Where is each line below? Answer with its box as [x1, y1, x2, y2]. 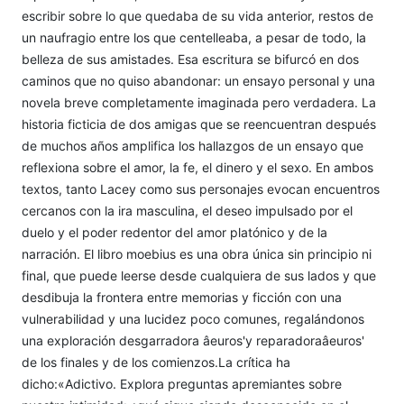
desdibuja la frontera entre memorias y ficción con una [22, 289, 342, 305]
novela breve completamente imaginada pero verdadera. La [22, 94, 376, 110]
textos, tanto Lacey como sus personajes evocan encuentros [22, 180, 380, 197]
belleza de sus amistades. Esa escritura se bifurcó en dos [22, 50, 359, 67]
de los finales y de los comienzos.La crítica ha [22, 353, 290, 370]
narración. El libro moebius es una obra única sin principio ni [22, 245, 372, 262]
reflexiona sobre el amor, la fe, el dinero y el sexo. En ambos [22, 159, 373, 175]
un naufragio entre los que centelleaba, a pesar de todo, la [22, 29, 366, 45]
